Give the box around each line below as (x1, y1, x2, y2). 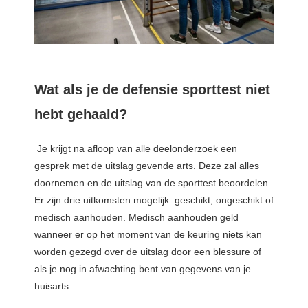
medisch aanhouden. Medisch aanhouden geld (34, 211, 239, 223)
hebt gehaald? (34, 106, 127, 122)
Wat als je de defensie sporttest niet (34, 81, 270, 97)
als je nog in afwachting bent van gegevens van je (34, 263, 251, 274)
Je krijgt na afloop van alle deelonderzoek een (37, 142, 237, 154)
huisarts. (34, 280, 71, 291)
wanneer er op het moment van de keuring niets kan (34, 228, 262, 240)
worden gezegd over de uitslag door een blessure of (34, 245, 261, 257)
